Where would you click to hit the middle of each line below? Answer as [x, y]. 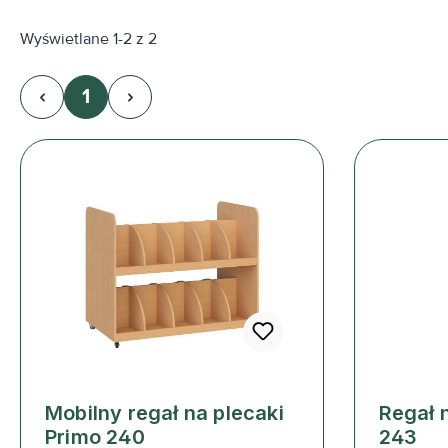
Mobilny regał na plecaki [164, 413]
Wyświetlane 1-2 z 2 [88, 39]
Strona [115, 106]
